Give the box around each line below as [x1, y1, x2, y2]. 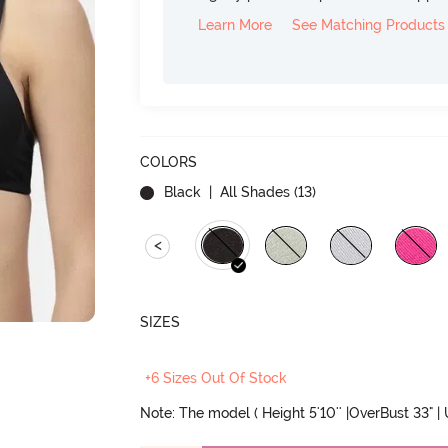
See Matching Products [292, 17, 446, 33]
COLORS [140, 154, 198, 170]
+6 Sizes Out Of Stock [145, 370, 288, 386]
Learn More [198, 17, 273, 33]
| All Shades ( [205, 184, 299, 200]
